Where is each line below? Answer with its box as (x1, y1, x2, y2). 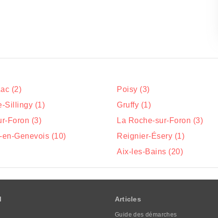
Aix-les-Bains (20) (117, 147, 183, 156)
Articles (114, 195, 141, 203)
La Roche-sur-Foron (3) (117, 116, 203, 125)
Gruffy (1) (117, 101, 151, 109)
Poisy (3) (117, 85, 150, 93)
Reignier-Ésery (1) (117, 132, 184, 140)
